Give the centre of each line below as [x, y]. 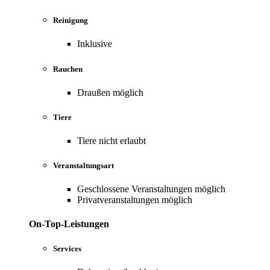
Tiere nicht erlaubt [111, 141]
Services [67, 248]
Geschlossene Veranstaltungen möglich [151, 189]
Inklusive [95, 44]
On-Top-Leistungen [69, 224]
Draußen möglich [110, 92]
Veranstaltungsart [83, 166]
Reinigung [71, 20]
